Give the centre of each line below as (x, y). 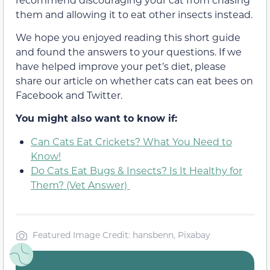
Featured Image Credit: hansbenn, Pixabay (121, 234)
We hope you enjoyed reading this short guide (128, 37)
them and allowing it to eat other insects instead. (134, 14)
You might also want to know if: (98, 118)
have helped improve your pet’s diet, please (121, 66)
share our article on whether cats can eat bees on (134, 81)
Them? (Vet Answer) (80, 184)
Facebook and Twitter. (69, 95)
